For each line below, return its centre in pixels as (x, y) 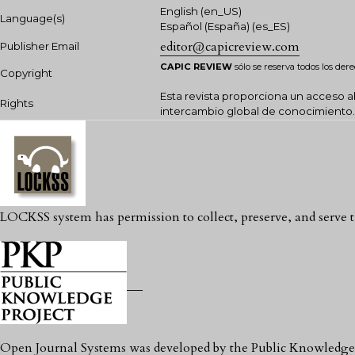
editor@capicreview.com (230, 47)
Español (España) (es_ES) (225, 26)
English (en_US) (201, 11)
